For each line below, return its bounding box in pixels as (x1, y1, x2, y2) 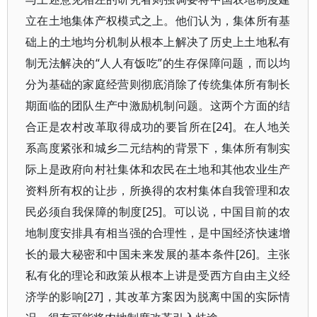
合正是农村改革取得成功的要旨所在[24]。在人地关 (25, 119, 291, 134)
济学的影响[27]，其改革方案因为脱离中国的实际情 (25, 289, 291, 304)
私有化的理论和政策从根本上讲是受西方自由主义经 (25, 267, 291, 283)
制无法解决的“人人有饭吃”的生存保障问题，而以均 (25, 55, 291, 71)
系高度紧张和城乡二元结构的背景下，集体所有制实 (25, 140, 291, 156)
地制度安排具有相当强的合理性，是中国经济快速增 (25, 225, 291, 241)
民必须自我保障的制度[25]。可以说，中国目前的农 (25, 204, 291, 219)
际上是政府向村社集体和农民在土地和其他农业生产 (25, 161, 291, 177)
